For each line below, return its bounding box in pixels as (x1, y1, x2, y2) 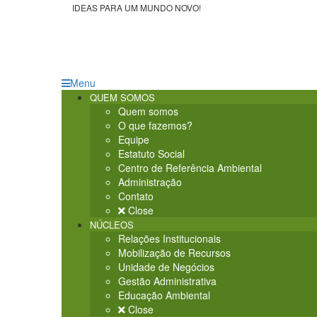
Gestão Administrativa (118, 274, 217, 289)
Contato (118, 189, 154, 204)
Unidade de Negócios (118, 260, 214, 275)
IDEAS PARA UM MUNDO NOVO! (72, 1, 201, 13)
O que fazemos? (118, 118, 192, 133)
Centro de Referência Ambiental (118, 161, 262, 175)
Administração (118, 175, 182, 190)
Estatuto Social (118, 146, 185, 161)
